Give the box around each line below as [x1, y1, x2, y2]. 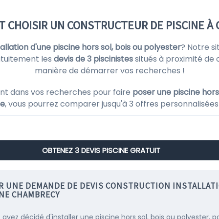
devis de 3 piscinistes [54, 53, 133, 65]
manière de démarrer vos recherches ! [34, 65, 185, 76]
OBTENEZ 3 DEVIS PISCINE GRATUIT [42, 145, 160, 155]
